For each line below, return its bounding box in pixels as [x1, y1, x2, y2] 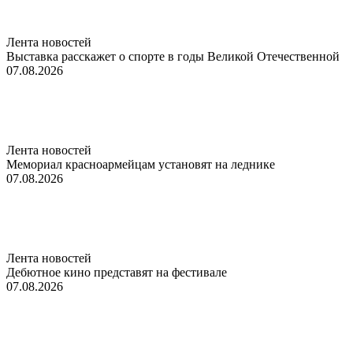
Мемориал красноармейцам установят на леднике [6, 157, 275, 171]
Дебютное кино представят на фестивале [6, 265, 227, 279]
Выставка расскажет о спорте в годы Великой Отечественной [6, 49, 340, 63]
